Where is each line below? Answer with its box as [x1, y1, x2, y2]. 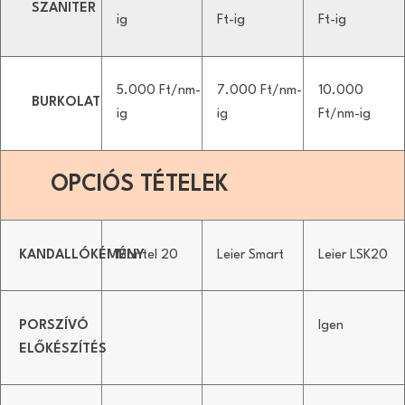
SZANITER [32, 2, 96, 16]
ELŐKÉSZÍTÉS [19, 342, 107, 356]
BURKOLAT [32, 96, 100, 110]
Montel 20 [116, 248, 178, 262]
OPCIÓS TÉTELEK [51, 174, 229, 197]
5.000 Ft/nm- [116, 84, 201, 99]
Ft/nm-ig [317, 108, 371, 122]
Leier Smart [217, 248, 284, 262]
